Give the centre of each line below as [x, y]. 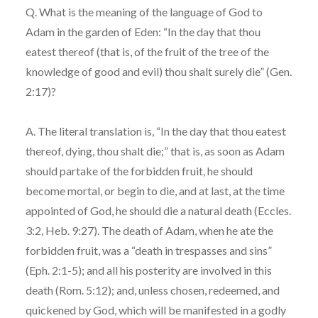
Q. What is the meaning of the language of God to [144, 11]
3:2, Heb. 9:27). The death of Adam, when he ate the [149, 230]
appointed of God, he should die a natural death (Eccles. [158, 210]
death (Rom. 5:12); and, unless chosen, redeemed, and [152, 290]
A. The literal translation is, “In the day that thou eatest [155, 131]
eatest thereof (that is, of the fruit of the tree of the [147, 51]
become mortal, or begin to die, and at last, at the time [155, 190]
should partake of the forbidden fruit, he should [139, 170]
